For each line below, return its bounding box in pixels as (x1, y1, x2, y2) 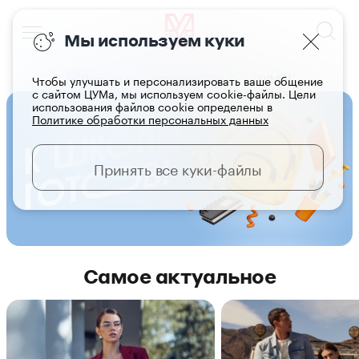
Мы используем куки (64, 30, 245, 50)
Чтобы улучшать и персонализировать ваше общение (32, 71, 323, 89)
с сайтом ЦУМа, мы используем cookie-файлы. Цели (32, 84, 316, 102)
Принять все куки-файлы (93, 156, 263, 179)
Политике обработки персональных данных (32, 110, 268, 127)
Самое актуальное (83, 263, 276, 288)
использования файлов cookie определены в (32, 97, 272, 115)
